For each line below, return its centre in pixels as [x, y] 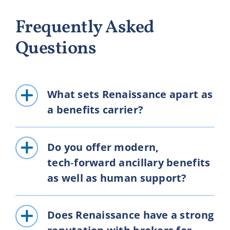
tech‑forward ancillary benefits [129, 162]
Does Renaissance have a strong [130, 215]
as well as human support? [117, 178]
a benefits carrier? [95, 110]
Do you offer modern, [103, 147]
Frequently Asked [85, 27]
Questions [56, 49]
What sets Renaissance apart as [130, 94]
